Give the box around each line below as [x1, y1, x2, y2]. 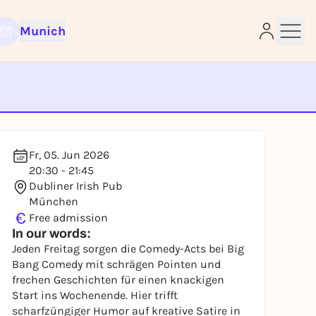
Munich [19, 23, 66, 39]
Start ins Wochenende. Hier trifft [12, 288, 178, 302]
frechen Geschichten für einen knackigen [12, 273, 224, 286]
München [29, 195, 78, 208]
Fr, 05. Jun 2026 [29, 148, 109, 162]
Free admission [29, 211, 108, 224]
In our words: [12, 226, 91, 241]
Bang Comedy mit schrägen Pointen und [12, 257, 221, 271]
